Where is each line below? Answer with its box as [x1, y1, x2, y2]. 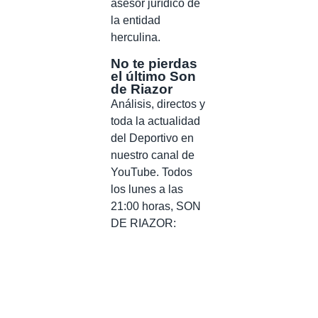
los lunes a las [111, 182, 183, 195]
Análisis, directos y [111, 97, 205, 110]
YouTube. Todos [111, 165, 192, 178]
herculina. [111, 31, 160, 43]
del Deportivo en [111, 131, 194, 144]
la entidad [111, 13, 160, 26]
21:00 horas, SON [111, 199, 201, 212]
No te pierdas [111, 55, 197, 71]
